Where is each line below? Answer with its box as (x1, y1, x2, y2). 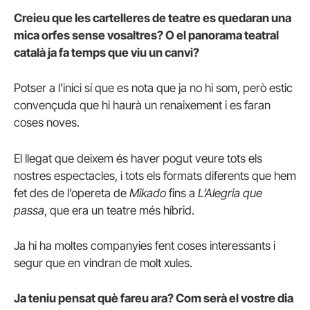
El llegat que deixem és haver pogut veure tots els (14, 151, 262, 165)
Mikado (129, 185, 166, 200)
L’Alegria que (198, 185, 262, 200)
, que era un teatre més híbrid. (44, 203, 194, 217)
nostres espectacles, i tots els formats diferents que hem (14, 168, 296, 183)
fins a (166, 185, 198, 200)
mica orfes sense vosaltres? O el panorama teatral (14, 28, 279, 43)
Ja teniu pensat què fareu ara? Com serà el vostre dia (14, 291, 293, 305)
